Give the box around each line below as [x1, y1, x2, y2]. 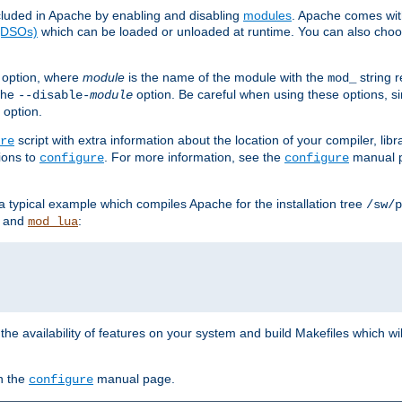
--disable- [18, 88, 90, 103]
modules [243, 8, 292, 23]
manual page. [93, 371, 175, 387]
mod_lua [28, 214, 78, 230]
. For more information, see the [104, 150, 284, 165]
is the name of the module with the [125, 70, 328, 85]
